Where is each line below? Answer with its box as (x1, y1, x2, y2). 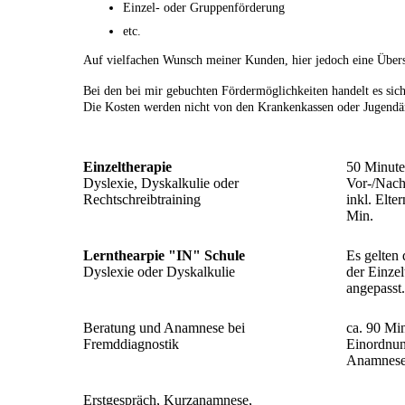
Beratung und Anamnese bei (83, 320, 245, 336)
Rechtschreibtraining (83, 192, 201, 208)
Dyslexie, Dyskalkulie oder (83, 175, 239, 192)
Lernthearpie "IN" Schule (83, 248, 245, 264)
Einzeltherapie (83, 159, 172, 175)
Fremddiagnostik (83, 336, 179, 353)
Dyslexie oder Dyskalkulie (83, 264, 235, 280)
